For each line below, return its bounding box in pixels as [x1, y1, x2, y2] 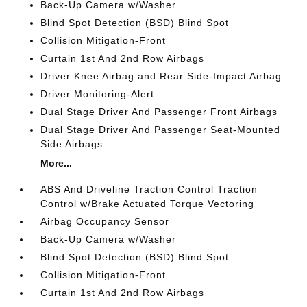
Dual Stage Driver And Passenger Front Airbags [40, 106, 278, 117]
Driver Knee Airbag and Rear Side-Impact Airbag [40, 71, 282, 82]
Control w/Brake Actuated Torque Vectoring [40, 198, 255, 209]
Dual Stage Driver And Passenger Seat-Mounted [40, 124, 281, 135]
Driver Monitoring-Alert [40, 88, 155, 99]
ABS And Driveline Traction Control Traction [40, 184, 258, 195]
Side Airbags [40, 138, 103, 149]
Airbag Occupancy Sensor [40, 216, 170, 227]
